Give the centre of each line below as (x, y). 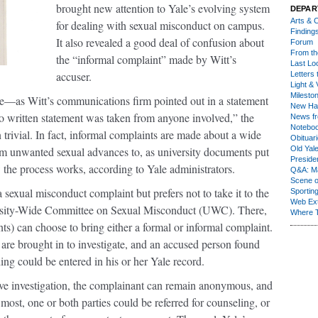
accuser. (74, 76)
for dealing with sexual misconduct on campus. (160, 25)
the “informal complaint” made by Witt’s (146, 59)
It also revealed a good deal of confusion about (160, 42)
